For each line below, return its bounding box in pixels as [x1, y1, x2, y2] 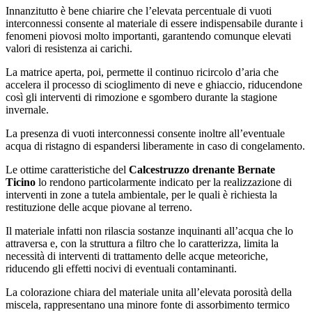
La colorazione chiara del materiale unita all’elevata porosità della [6, 286, 292, 298]
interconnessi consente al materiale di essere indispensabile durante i [6, 17, 303, 29]
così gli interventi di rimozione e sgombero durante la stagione [6, 91, 277, 103]
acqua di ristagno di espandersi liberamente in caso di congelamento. [6, 139, 305, 152]
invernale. [6, 103, 49, 116]
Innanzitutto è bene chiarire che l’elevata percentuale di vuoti [6, 4, 272, 17]
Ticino [6, 175, 36, 188]
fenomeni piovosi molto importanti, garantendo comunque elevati [6, 29, 291, 42]
